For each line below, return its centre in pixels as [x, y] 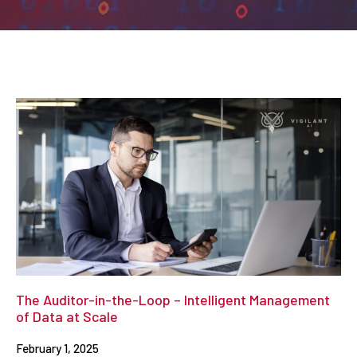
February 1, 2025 [57, 348]
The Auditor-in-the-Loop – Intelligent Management [173, 299]
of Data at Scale [67, 316]
